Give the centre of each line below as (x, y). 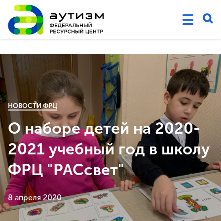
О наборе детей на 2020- (104, 128)
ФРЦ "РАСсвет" (66, 170)
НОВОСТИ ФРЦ (33, 106)
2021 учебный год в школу (109, 149)
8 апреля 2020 (35, 198)
